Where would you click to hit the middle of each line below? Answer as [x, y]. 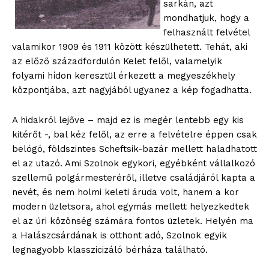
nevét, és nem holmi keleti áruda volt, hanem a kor [125, 192]
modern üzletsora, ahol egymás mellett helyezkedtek [131, 207]
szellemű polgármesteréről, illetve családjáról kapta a [134, 178]
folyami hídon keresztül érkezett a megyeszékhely [124, 76]
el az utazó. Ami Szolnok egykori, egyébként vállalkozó [134, 163]
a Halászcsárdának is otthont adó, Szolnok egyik [119, 235]
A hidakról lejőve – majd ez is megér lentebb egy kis [128, 120]
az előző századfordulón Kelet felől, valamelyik [117, 61]
